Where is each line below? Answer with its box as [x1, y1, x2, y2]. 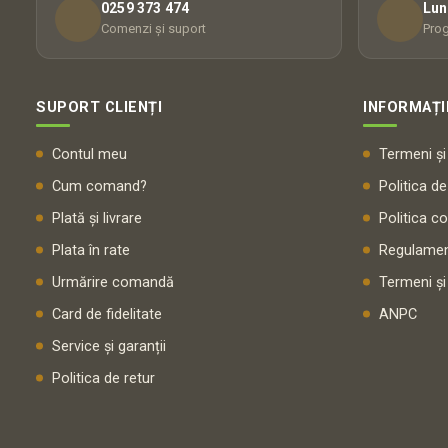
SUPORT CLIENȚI [36, 98, 162, 116]
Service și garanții [52, 337, 166, 355]
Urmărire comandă [52, 273, 174, 291]
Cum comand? [52, 177, 147, 195]
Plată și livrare [52, 209, 142, 227]
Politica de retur [52, 369, 155, 387]
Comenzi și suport [101, 21, 206, 37]
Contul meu [52, 145, 127, 163]
